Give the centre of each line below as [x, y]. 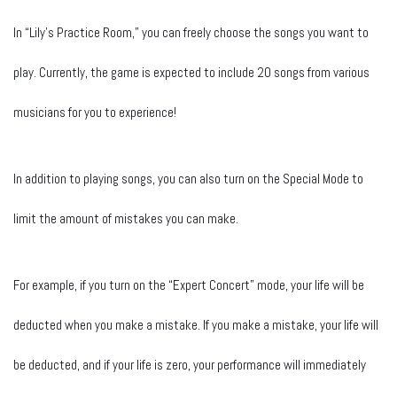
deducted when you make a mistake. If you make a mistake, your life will [196, 324]
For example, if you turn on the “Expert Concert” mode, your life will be [189, 284]
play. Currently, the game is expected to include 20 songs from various [191, 72]
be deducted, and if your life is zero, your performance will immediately [190, 364]
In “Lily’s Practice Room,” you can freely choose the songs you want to [191, 32]
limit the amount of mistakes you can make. [126, 218]
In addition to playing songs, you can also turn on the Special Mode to [188, 178]
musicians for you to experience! [95, 112]
